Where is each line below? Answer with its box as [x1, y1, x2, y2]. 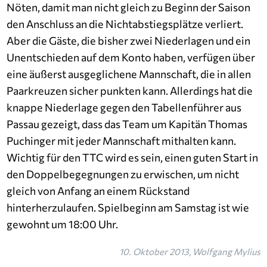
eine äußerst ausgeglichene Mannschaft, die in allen [7, 67, 252, 80]
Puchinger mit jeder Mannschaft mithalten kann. [7, 134, 237, 147]
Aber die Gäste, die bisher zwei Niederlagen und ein [7, 34, 251, 47]
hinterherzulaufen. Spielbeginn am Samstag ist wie [7, 201, 250, 214]
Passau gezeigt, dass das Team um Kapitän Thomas [7, 117, 248, 131]
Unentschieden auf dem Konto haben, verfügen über [7, 51, 256, 64]
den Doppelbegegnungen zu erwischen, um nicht [7, 167, 240, 181]
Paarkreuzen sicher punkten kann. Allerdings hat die [7, 84, 253, 97]
